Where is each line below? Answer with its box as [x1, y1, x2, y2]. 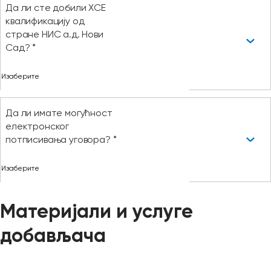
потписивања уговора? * [5, 134, 117, 146]
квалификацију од [5, 15, 85, 27]
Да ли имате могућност [5, 107, 113, 119]
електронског [5, 120, 70, 132]
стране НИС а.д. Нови [5, 28, 103, 41]
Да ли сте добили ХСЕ [5, 2, 106, 14]
